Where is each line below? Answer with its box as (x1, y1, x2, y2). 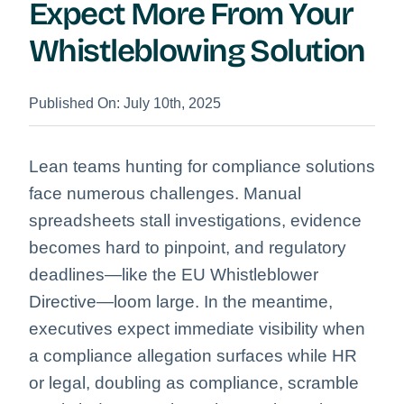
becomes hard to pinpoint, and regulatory (29, 237, 346, 257)
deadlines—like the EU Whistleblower (29, 264, 318, 284)
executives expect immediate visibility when (29, 318, 365, 338)
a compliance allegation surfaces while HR (29, 345, 357, 365)
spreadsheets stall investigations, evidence (29, 210, 362, 230)
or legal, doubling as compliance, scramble (29, 372, 359, 392)
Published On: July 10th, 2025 (29, 95, 221, 111)
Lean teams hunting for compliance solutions (29, 156, 375, 176)
